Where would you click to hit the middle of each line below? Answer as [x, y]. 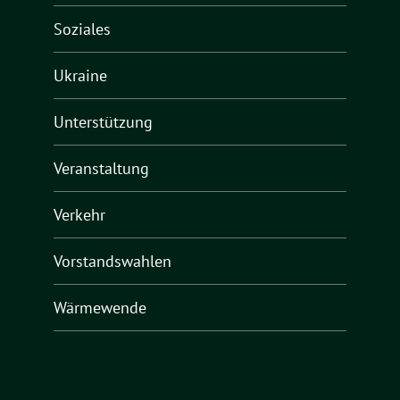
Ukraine [80, 75]
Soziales [82, 29]
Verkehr [79, 214]
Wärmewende [100, 307]
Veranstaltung [101, 168]
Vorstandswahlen [112, 261]
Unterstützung [103, 121]
